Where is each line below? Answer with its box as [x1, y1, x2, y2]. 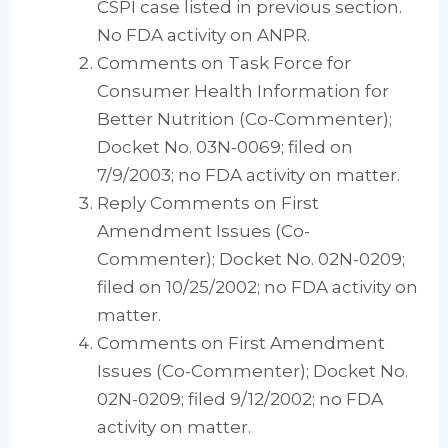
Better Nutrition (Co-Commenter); [97, 108, 393, 129]
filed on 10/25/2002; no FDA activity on [97, 276, 419, 297]
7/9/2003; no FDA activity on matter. [97, 164, 401, 185]
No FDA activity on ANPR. [97, 24, 311, 45]
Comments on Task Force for [97, 52, 352, 73]
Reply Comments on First [97, 192, 320, 213]
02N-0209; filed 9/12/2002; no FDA [97, 388, 384, 409]
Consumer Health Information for [97, 80, 390, 101]
